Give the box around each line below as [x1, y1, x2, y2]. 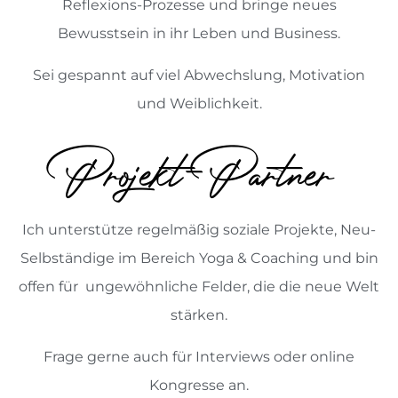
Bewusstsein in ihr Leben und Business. [58, 25, 340, 43]
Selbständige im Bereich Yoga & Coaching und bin [20, 250, 378, 267]
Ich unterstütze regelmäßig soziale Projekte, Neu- [22, 221, 376, 239]
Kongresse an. [149, 376, 249, 394]
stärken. [171, 306, 227, 324]
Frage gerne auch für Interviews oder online [44, 347, 354, 365]
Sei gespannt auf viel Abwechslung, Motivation [33, 66, 365, 84]
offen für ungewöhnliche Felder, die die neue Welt [19, 278, 379, 296]
